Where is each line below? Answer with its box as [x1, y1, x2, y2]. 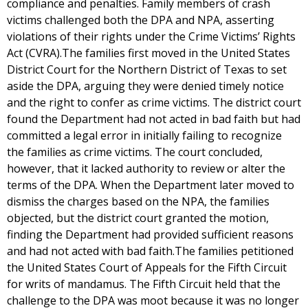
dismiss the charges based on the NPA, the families [7, 194, 269, 209]
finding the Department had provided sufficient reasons [7, 227, 294, 242]
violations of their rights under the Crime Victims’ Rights [7, 29, 296, 44]
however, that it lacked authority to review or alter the [7, 161, 285, 176]
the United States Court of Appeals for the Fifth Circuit [7, 260, 287, 275]
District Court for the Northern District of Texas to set [7, 62, 287, 77]
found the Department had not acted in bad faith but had [7, 111, 300, 126]
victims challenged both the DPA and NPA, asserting [7, 12, 274, 27]
